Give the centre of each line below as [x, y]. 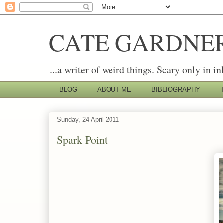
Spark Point [82, 139]
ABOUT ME [114, 89]
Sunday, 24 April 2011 [88, 120]
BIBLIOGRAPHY [175, 89]
